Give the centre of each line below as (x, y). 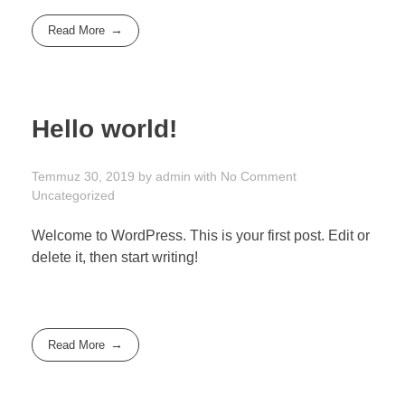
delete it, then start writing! (115, 258)
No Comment (259, 177)
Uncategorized (73, 196)
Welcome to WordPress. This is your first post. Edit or (201, 236)
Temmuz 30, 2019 (83, 177)
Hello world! (104, 129)
